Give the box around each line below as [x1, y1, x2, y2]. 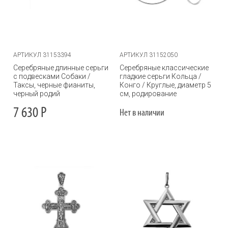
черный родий [13, 90, 60, 98]
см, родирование [120, 90, 177, 98]
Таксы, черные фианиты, [13, 81, 95, 89]
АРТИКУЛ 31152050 [120, 51, 178, 59]
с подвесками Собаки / [13, 72, 91, 80]
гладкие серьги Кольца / [120, 72, 202, 80]
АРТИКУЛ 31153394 [13, 51, 71, 59]
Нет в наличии [120, 108, 164, 118]
